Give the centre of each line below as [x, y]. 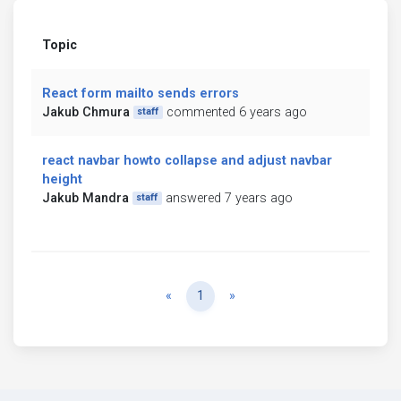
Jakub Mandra [85, 198]
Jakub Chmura [86, 112]
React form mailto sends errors [141, 93]
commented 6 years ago [236, 112]
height [62, 179]
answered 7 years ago [229, 198]
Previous [196, 294]
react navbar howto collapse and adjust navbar [187, 160]
